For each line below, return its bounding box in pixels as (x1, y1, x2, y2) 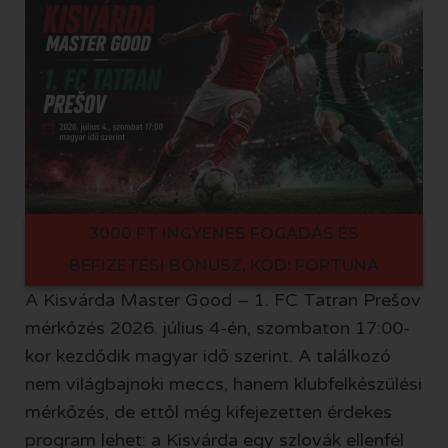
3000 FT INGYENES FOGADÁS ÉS (89, 224, 359, 244)
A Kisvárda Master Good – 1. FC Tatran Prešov (25, 289, 421, 312)
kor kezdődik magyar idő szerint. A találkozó (25, 345, 391, 368)
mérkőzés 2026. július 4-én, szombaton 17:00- (25, 317, 410, 340)
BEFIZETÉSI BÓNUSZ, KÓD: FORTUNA (69, 256, 379, 276)
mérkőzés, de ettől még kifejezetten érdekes (25, 401, 392, 424)
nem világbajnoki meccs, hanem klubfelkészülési (25, 373, 422, 396)
